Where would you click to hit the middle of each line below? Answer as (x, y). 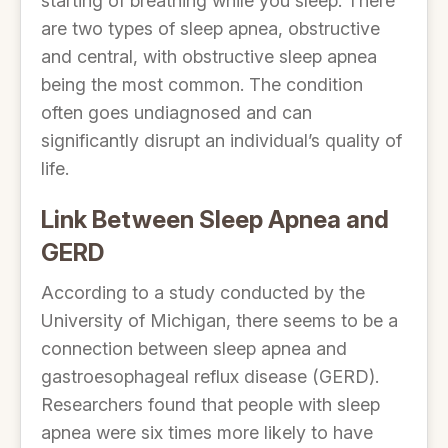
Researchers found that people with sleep (210, 404)
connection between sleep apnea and (194, 348)
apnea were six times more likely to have (207, 432)
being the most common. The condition (202, 84)
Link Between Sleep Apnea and (215, 219)
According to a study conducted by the (203, 292)
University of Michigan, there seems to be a (219, 320)
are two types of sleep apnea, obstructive (210, 28)
